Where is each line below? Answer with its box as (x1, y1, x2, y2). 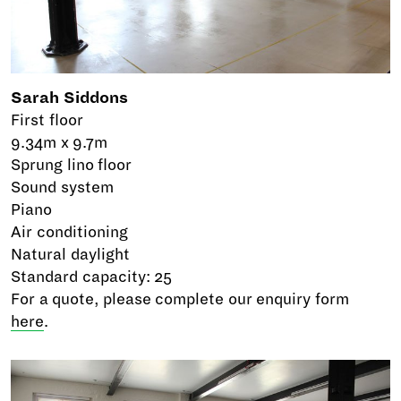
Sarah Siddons (11, 90, 128, 107)
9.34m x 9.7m (11, 134, 108, 152)
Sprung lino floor (11, 157, 132, 175)
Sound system (11, 179, 114, 197)
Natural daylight (11, 246, 130, 264)
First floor (11, 112, 83, 130)
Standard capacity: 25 (11, 269, 173, 286)
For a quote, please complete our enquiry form (11, 291, 349, 309)
